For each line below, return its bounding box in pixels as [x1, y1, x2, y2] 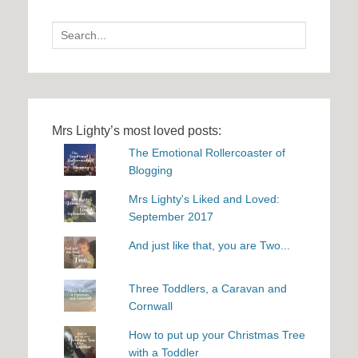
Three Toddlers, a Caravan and [128, 282, 287, 296]
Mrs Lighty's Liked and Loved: [128, 193, 280, 206]
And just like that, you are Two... [128, 239, 290, 253]
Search [51, 23, 87, 37]
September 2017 [128, 210, 213, 224]
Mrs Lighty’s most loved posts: [52, 124, 221, 138]
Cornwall [128, 300, 173, 313]
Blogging [128, 164, 173, 177]
